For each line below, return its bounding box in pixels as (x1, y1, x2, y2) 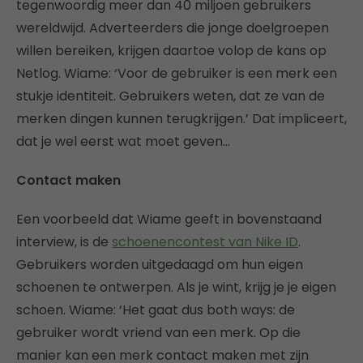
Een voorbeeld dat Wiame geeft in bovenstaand (16, 209, 322, 228)
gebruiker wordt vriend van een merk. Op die (16, 322, 301, 342)
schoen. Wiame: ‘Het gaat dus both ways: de (16, 300, 295, 319)
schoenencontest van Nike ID (112, 232, 298, 251)
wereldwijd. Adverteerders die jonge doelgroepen (16, 18, 329, 37)
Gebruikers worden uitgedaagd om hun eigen (16, 254, 303, 274)
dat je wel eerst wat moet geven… (16, 131, 230, 151)
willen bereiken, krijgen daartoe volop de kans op (16, 41, 327, 60)
